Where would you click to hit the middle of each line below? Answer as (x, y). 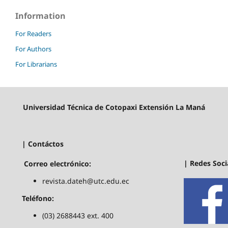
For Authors (33, 49)
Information (40, 16)
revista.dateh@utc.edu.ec (87, 181)
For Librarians (36, 64)
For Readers (33, 33)
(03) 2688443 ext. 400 (78, 215)
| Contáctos (42, 144)
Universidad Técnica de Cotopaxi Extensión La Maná (114, 107)
